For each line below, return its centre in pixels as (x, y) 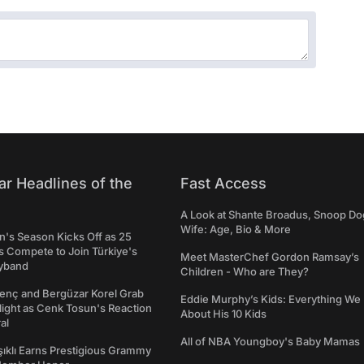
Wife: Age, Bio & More (236, 229)
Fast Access (223, 183)
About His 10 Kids (223, 314)
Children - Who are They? (245, 271)
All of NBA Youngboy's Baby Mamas (270, 341)
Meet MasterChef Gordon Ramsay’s (270, 257)
